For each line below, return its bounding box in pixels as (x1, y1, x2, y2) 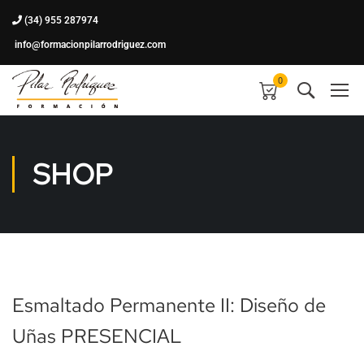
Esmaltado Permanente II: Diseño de (12, 292, 326, 318)
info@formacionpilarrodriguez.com (12, 39, 166, 50)
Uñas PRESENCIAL (12, 323, 182, 349)
